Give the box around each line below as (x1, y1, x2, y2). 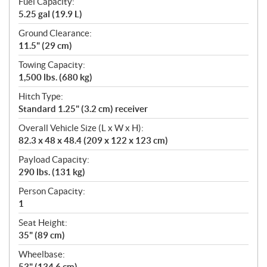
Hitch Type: (18, 91, 63, 102)
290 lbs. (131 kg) (18, 167, 85, 178)
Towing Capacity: (18, 60, 85, 70)
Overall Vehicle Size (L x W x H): (18, 123, 144, 133)
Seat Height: (18, 218, 67, 228)
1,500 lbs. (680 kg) (18, 72, 92, 83)
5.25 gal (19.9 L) (18, 9, 82, 20)
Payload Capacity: (18, 154, 89, 165)
